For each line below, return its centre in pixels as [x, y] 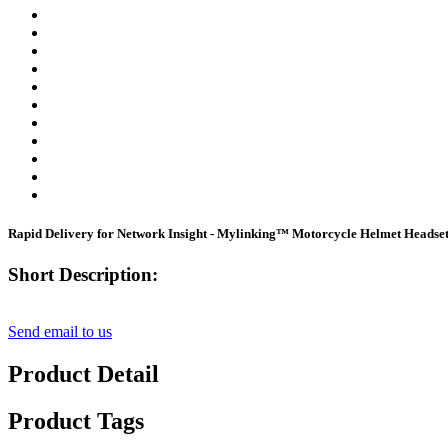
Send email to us [60, 332]
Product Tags [76, 420]
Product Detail [83, 374]
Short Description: [83, 275]
